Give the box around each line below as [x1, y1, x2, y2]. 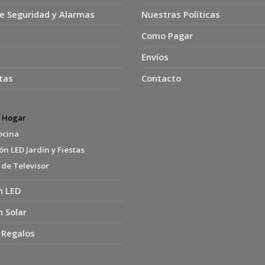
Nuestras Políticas [141, 8, 220, 20]
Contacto [141, 72, 181, 84]
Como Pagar [141, 29, 193, 41]
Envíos [141, 50, 169, 63]
